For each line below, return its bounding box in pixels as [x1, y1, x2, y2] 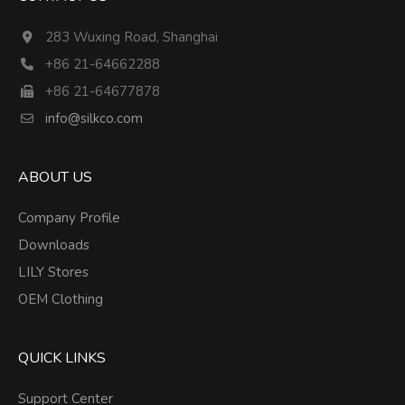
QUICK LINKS [18, 348, 106, 368]
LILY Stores [18, 263, 89, 281]
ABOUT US [18, 167, 92, 187]
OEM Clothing [18, 290, 103, 308]
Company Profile [18, 209, 120, 227]
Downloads [18, 236, 89, 254]
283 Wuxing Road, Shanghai [45, 28, 218, 46]
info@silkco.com [45, 109, 143, 127]
